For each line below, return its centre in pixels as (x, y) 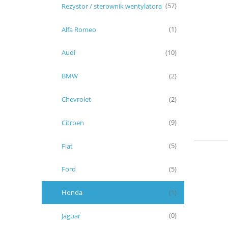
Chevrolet (76, 99)
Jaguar (71, 216)
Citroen (73, 122)
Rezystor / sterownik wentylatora (112, 6)
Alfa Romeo (79, 29)
